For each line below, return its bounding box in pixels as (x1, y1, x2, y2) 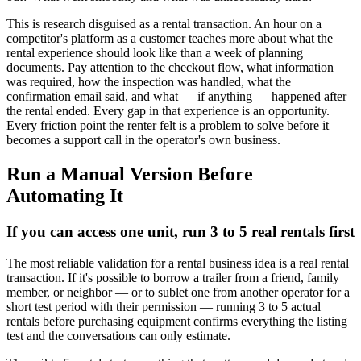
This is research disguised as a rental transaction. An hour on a (6, 17, 322, 31)
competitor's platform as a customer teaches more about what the (6, 31, 333, 46)
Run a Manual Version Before (6, 163, 253, 185)
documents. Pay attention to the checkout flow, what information (6, 60, 334, 75)
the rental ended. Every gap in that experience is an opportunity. (6, 104, 330, 118)
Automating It (6, 185, 123, 206)
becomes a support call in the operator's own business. (6, 133, 280, 147)
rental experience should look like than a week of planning (6, 46, 303, 60)
